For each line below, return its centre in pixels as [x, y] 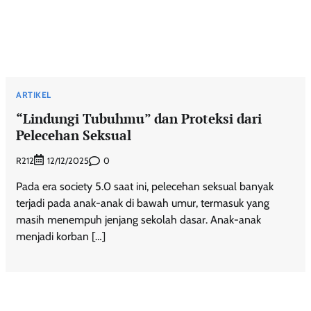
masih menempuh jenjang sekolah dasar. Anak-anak [139, 220]
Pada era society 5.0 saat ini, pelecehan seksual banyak [145, 187]
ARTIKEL [34, 94]
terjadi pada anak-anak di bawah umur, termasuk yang [143, 203]
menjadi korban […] [61, 237]
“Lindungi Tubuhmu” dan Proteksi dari [139, 118]
